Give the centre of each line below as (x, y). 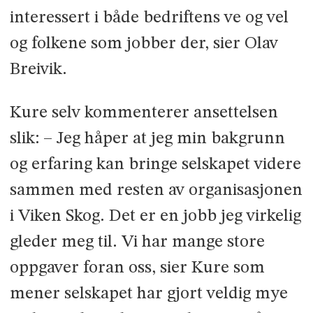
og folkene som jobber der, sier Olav (144, 43)
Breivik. (38, 69)
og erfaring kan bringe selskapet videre (155, 164)
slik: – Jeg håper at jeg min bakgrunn (147, 138)
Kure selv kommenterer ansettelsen (144, 112)
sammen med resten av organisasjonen (156, 190)
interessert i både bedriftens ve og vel (149, 17)
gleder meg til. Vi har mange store (137, 242)
